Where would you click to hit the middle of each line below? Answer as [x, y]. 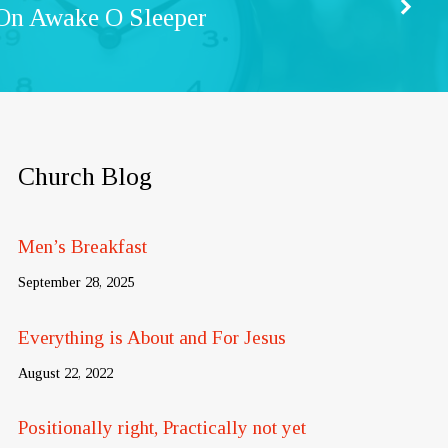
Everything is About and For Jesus [151, 337]
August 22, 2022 [65, 372]
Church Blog [84, 176]
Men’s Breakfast [82, 247]
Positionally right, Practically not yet [161, 428]
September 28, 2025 [75, 282]
